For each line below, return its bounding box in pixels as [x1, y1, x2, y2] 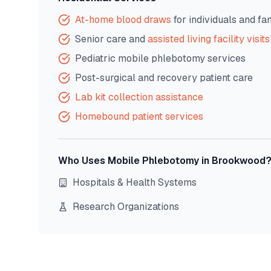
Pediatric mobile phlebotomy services [75, 52, 246, 65]
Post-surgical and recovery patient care [75, 71, 253, 84]
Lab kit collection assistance [75, 91, 203, 103]
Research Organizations [73, 200, 179, 213]
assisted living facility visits [148, 33, 270, 45]
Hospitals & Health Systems [73, 176, 197, 189]
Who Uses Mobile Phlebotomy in [58, 154, 212, 167]
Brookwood [212, 154, 266, 167]
